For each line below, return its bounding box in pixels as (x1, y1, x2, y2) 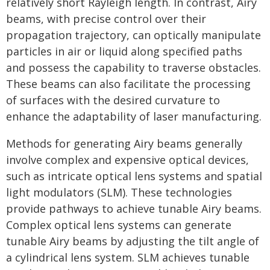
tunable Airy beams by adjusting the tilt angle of (6, 234, 259, 248)
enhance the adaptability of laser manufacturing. (6, 109, 262, 124)
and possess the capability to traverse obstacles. (6, 60, 261, 75)
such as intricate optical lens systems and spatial (6, 169, 262, 183)
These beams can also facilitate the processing (6, 77, 251, 91)
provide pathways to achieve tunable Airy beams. (6, 201, 262, 216)
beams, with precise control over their (6, 11, 206, 26)
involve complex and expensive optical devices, (6, 152, 249, 167)
